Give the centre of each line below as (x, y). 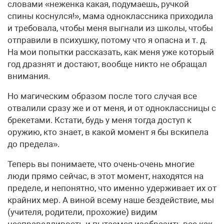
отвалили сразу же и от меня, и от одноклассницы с (112, 108)
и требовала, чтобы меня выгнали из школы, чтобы (110, 28)
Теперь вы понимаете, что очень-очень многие (101, 164)
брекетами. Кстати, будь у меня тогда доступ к (99, 120)
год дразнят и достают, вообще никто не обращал (107, 64)
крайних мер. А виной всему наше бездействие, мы (111, 200)
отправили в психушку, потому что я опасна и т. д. (107, 40)
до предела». (33, 144)
